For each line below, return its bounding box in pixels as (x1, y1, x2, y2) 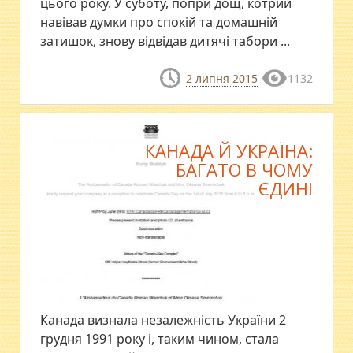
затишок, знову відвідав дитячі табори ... (40, 32, 291, 50)
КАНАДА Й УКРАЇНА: (144, 139, 313, 163)
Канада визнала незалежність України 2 (40, 311, 287, 329)
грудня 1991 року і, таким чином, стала (40, 330, 280, 348)
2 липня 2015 (185, 71, 258, 86)
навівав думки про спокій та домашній (40, 13, 278, 31)
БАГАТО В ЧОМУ (175, 158, 313, 182)
